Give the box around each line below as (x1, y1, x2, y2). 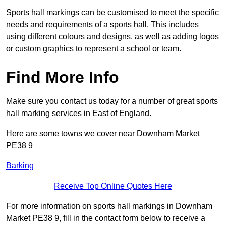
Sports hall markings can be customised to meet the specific (6, 8, 219, 17)
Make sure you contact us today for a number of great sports (6, 97, 218, 106)
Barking (6, 161, 34, 171)
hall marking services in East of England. (6, 109, 151, 118)
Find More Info (6, 68, 119, 87)
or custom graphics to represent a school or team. (6, 44, 181, 53)
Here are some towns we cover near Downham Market (6, 129, 200, 138)
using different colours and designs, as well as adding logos (6, 32, 219, 41)
